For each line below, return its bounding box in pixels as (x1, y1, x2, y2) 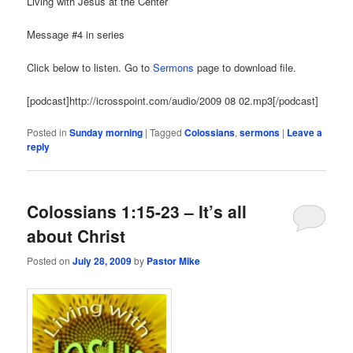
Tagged (150, 125, 183, 139)
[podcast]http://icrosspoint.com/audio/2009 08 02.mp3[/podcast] (27, 92, 319, 108)
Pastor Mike (147, 253, 201, 268)
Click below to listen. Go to (27, 59, 154, 75)
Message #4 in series (27, 26, 125, 42)
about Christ (27, 224, 126, 248)
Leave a (287, 125, 323, 140)
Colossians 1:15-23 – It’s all (27, 199, 247, 224)
